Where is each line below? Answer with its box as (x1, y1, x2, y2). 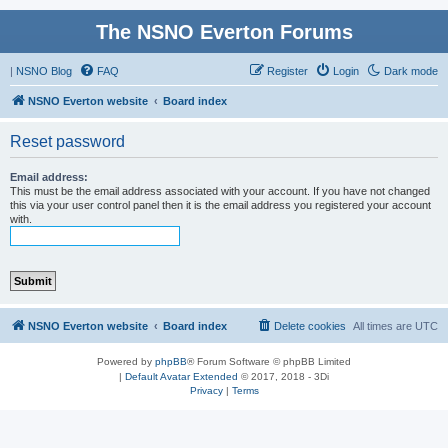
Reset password (10, 133, 125, 150)
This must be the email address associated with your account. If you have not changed (10, 185, 430, 197)
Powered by (97, 356, 155, 367)
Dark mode (384, 65, 438, 77)
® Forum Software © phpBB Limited (187, 356, 351, 367)
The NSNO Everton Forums (95, 21, 353, 43)
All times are (353, 320, 415, 332)
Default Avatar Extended (125, 371, 238, 382)
